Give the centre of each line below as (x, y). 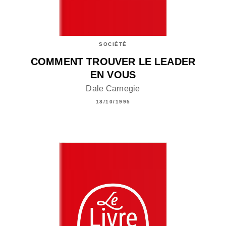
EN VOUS (113, 75)
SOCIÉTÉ (113, 44)
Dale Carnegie (113, 88)
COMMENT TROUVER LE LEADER (113, 62)
